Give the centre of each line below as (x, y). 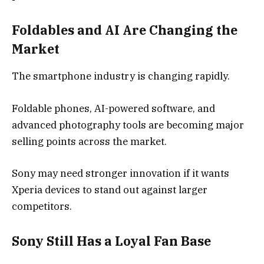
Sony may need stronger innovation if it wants (121, 173)
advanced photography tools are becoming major (128, 125)
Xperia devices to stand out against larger (110, 189)
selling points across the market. (89, 141)
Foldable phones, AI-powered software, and (113, 108)
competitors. (42, 206)
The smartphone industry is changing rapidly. (121, 76)
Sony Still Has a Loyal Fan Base (111, 241)
